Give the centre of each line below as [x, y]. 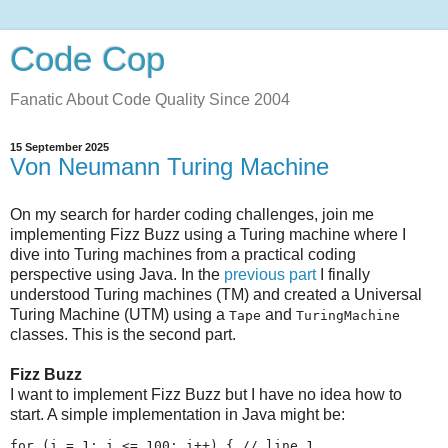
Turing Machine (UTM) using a [119, 314]
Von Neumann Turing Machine [169, 166]
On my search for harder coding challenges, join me [192, 214]
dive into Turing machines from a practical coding [183, 254]
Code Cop [87, 59]
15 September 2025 [59, 147]
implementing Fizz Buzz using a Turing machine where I [208, 234]
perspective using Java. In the [117, 274]
